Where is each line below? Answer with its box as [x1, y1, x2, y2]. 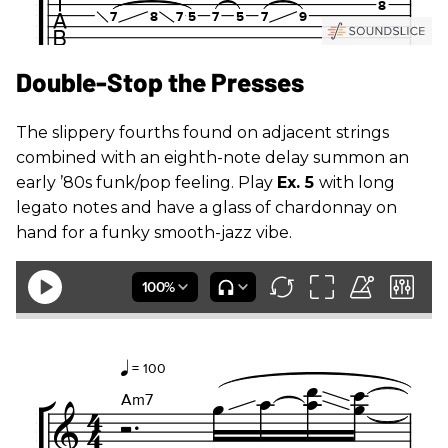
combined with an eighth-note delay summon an [16, 148, 409, 168]
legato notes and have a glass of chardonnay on [16, 198, 397, 218]
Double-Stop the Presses [16, 66, 304, 98]
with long [319, 173, 395, 193]
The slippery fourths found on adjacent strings [16, 123, 389, 143]
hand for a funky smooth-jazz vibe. [16, 223, 292, 243]
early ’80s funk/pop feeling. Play [16, 173, 277, 193]
